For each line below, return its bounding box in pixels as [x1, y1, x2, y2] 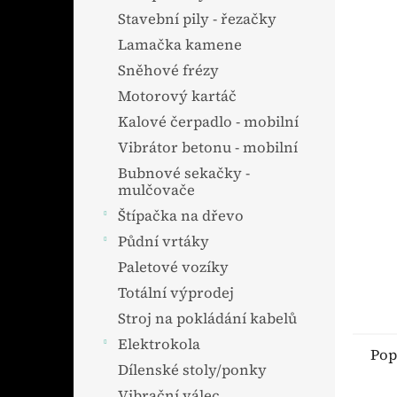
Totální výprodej [118, 283, 234, 303]
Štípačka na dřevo [118, 206, 244, 226]
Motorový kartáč [118, 86, 237, 106]
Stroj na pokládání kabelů [118, 308, 297, 329]
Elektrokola [118, 334, 200, 354]
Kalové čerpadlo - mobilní [118, 112, 299, 132]
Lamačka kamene [118, 35, 242, 55]
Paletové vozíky [118, 257, 229, 277]
